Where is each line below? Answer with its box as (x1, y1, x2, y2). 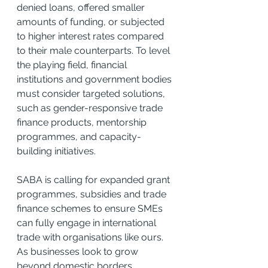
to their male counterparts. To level (17, 44, 172, 56)
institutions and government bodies (17, 73, 174, 85)
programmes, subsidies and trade (17, 188, 169, 200)
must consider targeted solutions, (17, 87, 167, 99)
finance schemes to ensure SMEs (17, 202, 165, 214)
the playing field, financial (17, 59, 129, 71)
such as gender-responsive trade (17, 102, 165, 114)
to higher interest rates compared (17, 30, 166, 42)
